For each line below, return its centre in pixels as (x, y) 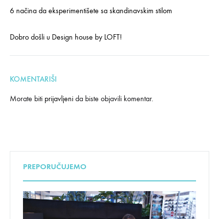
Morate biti (27, 99)
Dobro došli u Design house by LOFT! (66, 37)
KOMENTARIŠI (33, 79)
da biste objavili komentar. (113, 99)
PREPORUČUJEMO (55, 167)
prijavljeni (59, 99)
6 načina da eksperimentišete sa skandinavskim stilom (91, 11)
